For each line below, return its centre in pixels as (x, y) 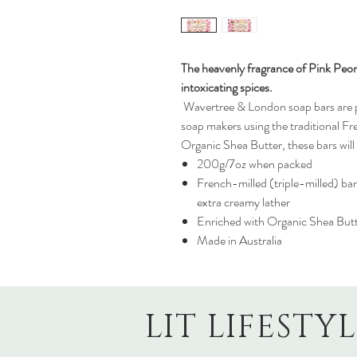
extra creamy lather (243, 202)
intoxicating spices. (227, 87)
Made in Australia (239, 240)
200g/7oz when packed (255, 164)
